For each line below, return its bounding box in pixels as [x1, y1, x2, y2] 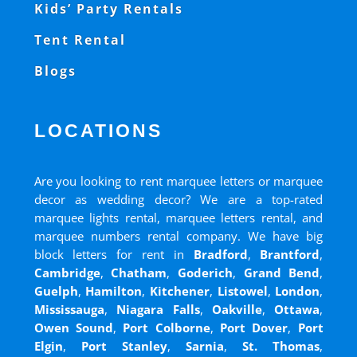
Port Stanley [80, 338, 167, 355]
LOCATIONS [33, 120, 163, 142]
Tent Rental [33, 31, 126, 49]
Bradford [193, 246, 248, 263]
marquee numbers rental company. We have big [33, 228, 324, 245]
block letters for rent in [33, 246, 194, 263]
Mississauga [33, 301, 104, 318]
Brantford [260, 246, 320, 263]
